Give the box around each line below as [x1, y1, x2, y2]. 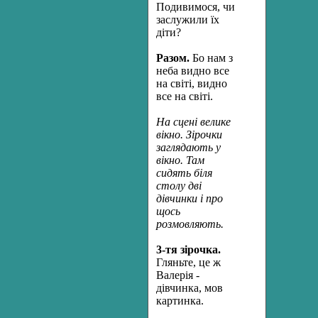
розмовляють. [156, 218, 224, 230]
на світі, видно [156, 77, 227, 89]
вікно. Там [156, 154, 204, 166]
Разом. [156, 52, 190, 64]
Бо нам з [190, 52, 233, 64]
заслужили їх [156, 13, 219, 26]
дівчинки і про [156, 192, 223, 204]
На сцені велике [156, 116, 231, 128]
